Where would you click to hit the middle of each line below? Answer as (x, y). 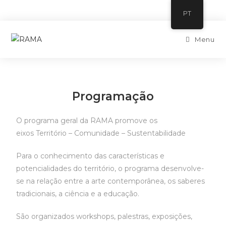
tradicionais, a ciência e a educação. (78, 194)
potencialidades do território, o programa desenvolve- (110, 168)
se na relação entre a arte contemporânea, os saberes (111, 181)
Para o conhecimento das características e (91, 156)
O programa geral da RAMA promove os (87, 121)
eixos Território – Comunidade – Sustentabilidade (101, 133)
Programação (113, 96)
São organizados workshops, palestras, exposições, (104, 216)
